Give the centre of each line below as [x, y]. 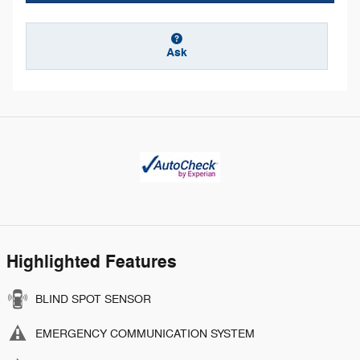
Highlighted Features [92, 262]
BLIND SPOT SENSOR [93, 299]
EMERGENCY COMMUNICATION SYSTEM [145, 333]
